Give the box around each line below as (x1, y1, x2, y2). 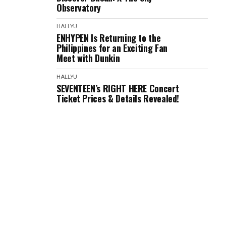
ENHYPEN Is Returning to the (56, 31, 161, 44)
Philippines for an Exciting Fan (56, 41, 167, 54)
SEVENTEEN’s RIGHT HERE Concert (56, 82, 179, 95)
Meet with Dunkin (56, 51, 120, 65)
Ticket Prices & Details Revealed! (56, 92, 180, 105)
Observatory (56, 1, 101, 14)
